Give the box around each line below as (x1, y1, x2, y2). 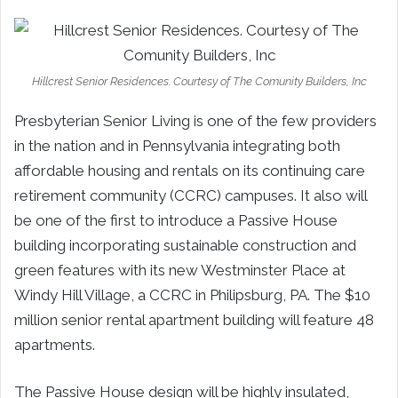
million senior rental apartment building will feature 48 (14, 310, 374, 329)
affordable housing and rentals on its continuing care (14, 161, 365, 179)
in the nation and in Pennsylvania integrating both (14, 136, 340, 155)
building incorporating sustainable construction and (14, 235, 356, 254)
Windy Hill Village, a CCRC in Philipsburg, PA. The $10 (14, 285, 370, 304)
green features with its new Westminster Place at (14, 260, 346, 279)
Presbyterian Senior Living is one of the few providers (14, 111, 377, 130)
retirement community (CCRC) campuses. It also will (14, 186, 367, 204)
